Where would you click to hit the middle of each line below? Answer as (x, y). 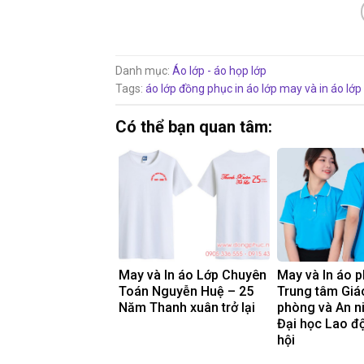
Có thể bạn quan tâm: (194, 127)
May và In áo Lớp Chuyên (193, 275)
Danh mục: (144, 71)
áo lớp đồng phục (189, 89)
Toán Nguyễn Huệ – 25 (186, 292)
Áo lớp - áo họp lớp (219, 71)
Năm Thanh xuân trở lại (187, 308)
